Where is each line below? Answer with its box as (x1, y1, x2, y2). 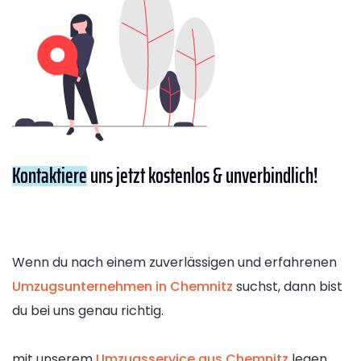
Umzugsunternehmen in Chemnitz (12, 276, 233, 296)
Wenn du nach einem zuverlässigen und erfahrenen (12, 252, 337, 272)
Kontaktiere (12, 158, 87, 192)
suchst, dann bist (233, 276, 342, 296)
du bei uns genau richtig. (12, 301, 164, 320)
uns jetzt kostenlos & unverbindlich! (87, 158, 318, 192)
